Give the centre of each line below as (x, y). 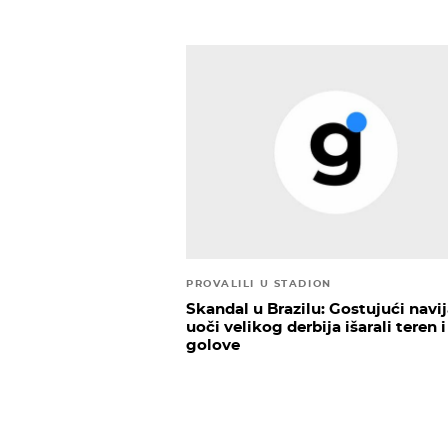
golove (213, 345)
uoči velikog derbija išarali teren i (316, 327)
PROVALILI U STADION (259, 284)
